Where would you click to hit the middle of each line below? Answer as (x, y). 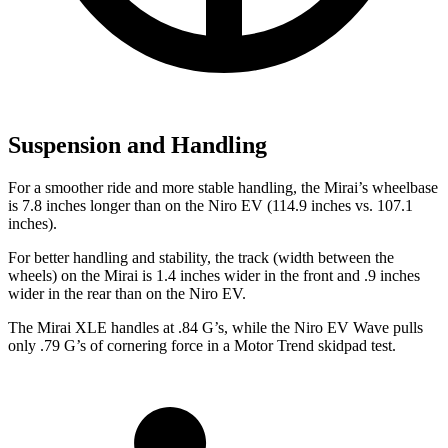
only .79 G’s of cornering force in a (121, 346)
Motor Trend (274, 346)
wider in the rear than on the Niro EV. (127, 294)
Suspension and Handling (137, 145)
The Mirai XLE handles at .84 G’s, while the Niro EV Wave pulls (215, 328)
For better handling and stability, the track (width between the (201, 258)
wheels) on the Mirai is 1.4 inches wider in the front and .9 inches (214, 276)
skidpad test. (355, 346)
